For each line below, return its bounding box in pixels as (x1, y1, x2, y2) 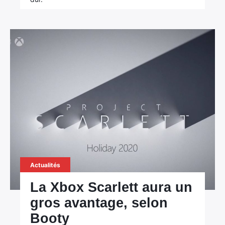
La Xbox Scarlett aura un (30, 180, 193, 195)
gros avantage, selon (30, 195, 168, 210)
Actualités (30, 161, 61, 169)
